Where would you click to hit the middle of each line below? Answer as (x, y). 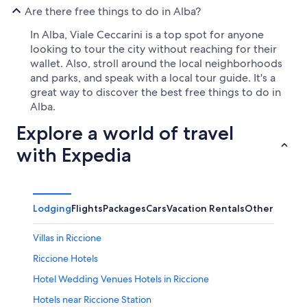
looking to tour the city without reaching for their (153, 49)
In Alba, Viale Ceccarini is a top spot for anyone (147, 35)
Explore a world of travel (125, 133)
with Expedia (74, 155)
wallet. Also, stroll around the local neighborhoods (156, 64)
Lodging (52, 209)
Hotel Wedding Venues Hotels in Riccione (121, 279)
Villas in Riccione (67, 238)
